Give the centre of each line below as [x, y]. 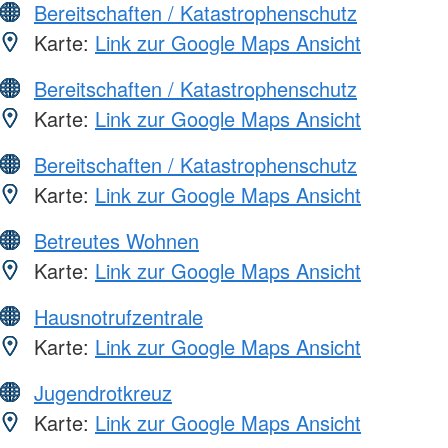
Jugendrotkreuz [103, 392]
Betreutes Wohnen [116, 240]
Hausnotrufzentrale [118, 316]
